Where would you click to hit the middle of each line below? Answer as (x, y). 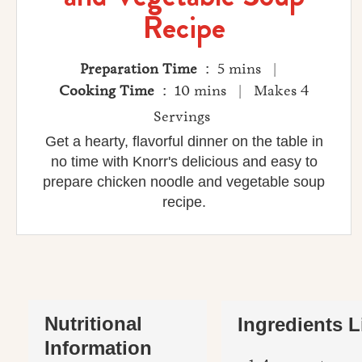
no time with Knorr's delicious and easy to (184, 162)
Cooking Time (107, 91)
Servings (184, 117)
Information (98, 348)
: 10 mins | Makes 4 (234, 91)
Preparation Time (138, 69)
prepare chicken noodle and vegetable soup (184, 182)
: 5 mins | (244, 69)
